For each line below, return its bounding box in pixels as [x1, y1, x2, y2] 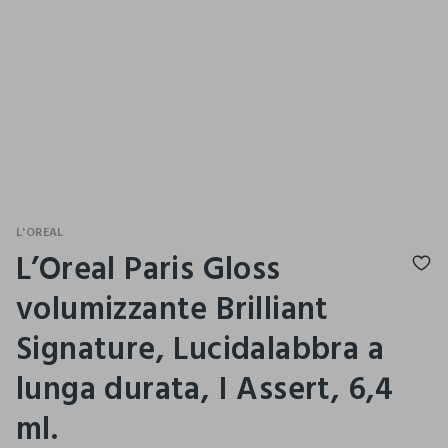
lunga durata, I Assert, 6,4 [16, 362, 394, 415]
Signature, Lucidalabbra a [16, 322, 384, 375]
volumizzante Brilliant [16, 282, 329, 335]
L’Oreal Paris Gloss [16, 242, 281, 295]
